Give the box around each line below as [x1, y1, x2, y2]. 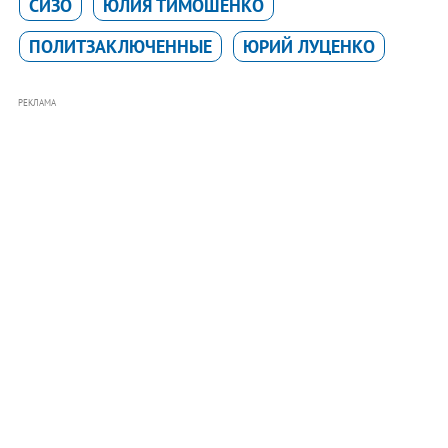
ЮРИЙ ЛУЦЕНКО [242, 34, 375, 58]
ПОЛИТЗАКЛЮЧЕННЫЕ [28, 34, 212, 58]
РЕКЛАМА [17, 96, 56, 108]
